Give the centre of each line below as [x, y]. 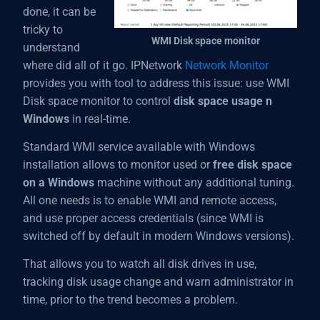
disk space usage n [223, 101]
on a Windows [59, 182]
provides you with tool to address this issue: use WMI [156, 83]
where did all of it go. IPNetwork [104, 65]
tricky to [43, 30]
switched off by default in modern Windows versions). [159, 236]
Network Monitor [227, 65]
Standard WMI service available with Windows [139, 147]
